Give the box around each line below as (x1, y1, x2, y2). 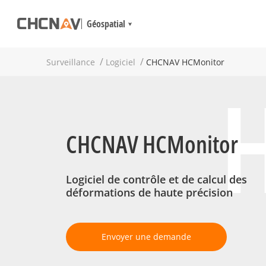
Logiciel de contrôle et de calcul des (66, 172, 247, 186)
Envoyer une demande (102, 231, 191, 242)
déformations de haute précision (66, 185, 233, 199)
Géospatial (87, 17, 125, 30)
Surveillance (46, 56, 95, 68)
